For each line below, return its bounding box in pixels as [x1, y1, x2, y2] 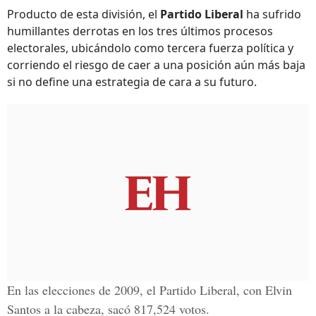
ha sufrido [243, 6, 301, 22]
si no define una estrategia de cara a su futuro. [7, 74, 257, 90]
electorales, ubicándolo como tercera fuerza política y [7, 40, 293, 56]
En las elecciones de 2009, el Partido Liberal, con [7, 281, 265, 298]
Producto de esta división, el [7, 6, 160, 22]
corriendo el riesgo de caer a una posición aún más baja [7, 57, 305, 73]
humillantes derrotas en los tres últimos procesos [7, 23, 273, 39]
